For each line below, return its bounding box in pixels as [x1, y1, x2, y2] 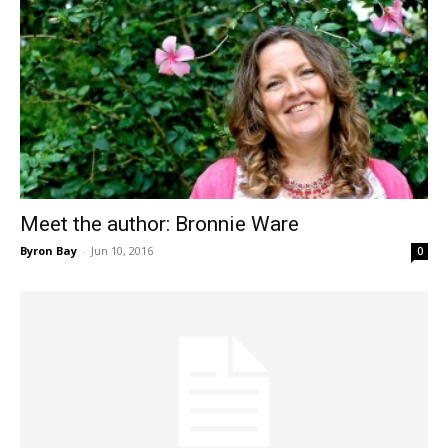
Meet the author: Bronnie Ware [20, 212, 299, 237]
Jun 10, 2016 [91, 243, 153, 259]
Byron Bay [20, 243, 77, 259]
